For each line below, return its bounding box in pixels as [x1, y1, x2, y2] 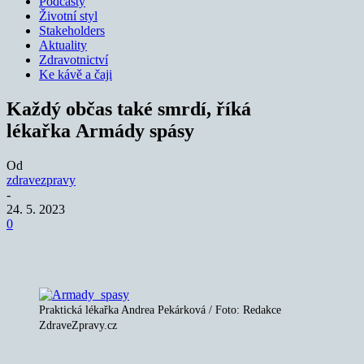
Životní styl [39, 9, 97, 23]
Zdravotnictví [39, 53, 108, 67]
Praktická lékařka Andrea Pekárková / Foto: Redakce [39, 303, 281, 316]
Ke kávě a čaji [39, 67, 112, 81]
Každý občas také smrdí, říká [6, 97, 251, 119]
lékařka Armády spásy [6, 119, 194, 141]
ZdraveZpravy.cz [39, 318, 117, 331]
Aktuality [39, 38, 87, 52]
